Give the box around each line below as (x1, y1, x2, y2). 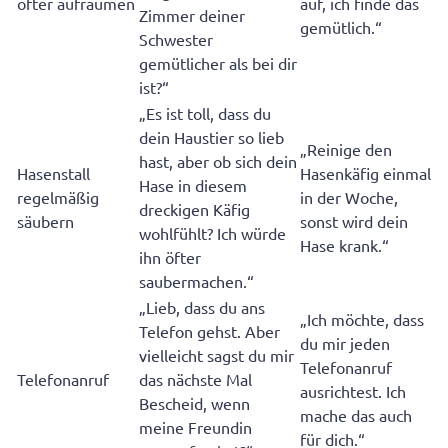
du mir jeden (300, 333, 390, 354)
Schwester (139, 29, 213, 50)
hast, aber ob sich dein (139, 151, 297, 172)
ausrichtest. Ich (300, 381, 406, 402)
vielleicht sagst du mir (139, 345, 294, 366)
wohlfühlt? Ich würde (139, 223, 286, 244)
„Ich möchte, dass (300, 309, 424, 330)
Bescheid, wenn (139, 393, 250, 414)
